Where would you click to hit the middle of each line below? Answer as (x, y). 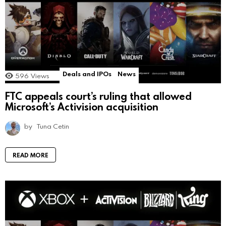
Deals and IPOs (87, 74)
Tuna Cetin (53, 126)
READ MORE (31, 155)
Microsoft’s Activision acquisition (82, 106)
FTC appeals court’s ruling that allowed (98, 96)
